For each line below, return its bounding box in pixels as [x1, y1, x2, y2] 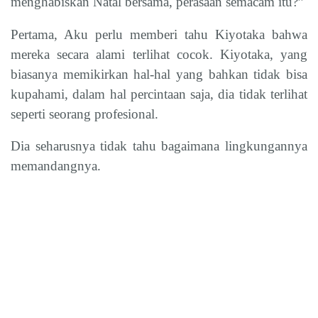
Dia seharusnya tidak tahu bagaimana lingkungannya [11, 138, 307, 153]
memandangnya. [11, 158, 101, 173]
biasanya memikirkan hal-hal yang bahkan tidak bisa [11, 66, 307, 82]
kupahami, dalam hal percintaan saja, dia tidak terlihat [11, 86, 307, 102]
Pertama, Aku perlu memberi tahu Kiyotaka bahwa [11, 26, 307, 42]
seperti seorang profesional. [11, 106, 158, 121]
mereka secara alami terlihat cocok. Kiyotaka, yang [11, 46, 307, 62]
